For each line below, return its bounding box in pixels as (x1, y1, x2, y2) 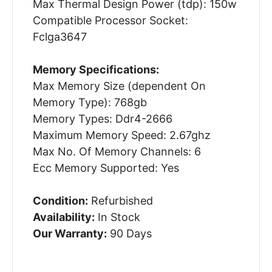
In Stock (94, 211, 140, 224)
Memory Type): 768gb (32, 96, 147, 109)
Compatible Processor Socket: (32, 14, 188, 27)
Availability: (32, 211, 95, 224)
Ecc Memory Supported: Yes (32, 161, 179, 175)
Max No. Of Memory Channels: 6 (32, 145, 201, 158)
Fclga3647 (32, 30, 87, 44)
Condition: (32, 194, 88, 208)
